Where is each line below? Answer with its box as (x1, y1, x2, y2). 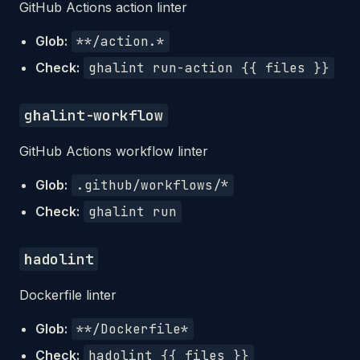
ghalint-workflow (24, 106, 163, 125)
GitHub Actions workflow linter (19, 143, 208, 159)
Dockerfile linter (19, 287, 117, 303)
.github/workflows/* (76, 177, 229, 194)
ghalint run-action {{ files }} (88, 59, 329, 76)
